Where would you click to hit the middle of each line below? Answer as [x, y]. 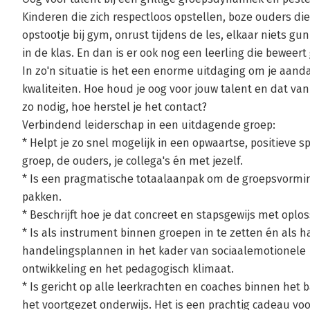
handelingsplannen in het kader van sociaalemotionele [164, 251]
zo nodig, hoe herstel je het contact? [115, 107]
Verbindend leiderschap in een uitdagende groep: [149, 125]
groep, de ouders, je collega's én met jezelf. [133, 161]
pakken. [42, 197]
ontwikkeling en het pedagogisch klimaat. [128, 269]
